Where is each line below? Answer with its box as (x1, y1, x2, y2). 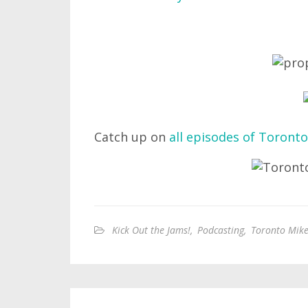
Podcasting (197, 223, 244, 236)
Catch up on (94, 128, 169, 145)
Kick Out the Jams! (112, 223, 190, 236)
